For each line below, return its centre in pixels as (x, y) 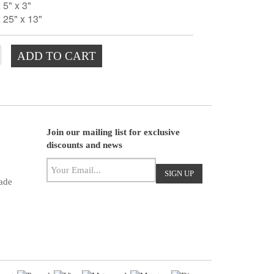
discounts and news (84, 145)
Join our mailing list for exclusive (113, 132)
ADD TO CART (56, 56)
